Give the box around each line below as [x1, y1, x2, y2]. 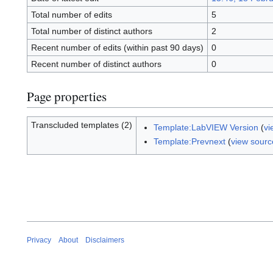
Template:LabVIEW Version [153, 122, 258, 132]
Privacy [27, 236, 51, 245]
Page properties [27, 87, 107, 105]
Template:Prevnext [153, 136, 225, 147]
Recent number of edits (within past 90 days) [30, 43, 204, 53]
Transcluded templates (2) [30, 119, 132, 130]
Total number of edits [30, 10, 112, 20]
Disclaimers [85, 236, 124, 245]
